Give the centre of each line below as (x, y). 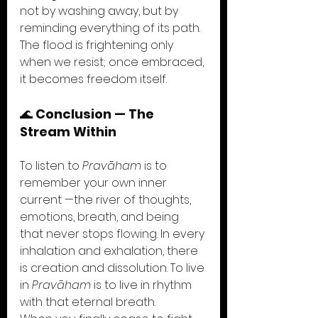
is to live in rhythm (143, 285)
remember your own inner (95, 183)
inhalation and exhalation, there (110, 251)
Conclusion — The (96, 114)
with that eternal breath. (88, 302)
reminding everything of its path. (111, 28)
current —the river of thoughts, (107, 200)
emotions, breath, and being (101, 217)
